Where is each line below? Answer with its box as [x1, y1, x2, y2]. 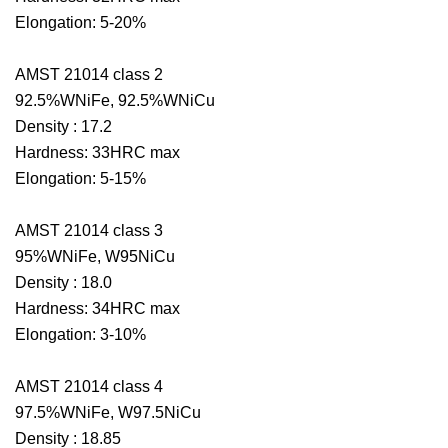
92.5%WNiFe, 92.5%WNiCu [15, 92, 215, 110]
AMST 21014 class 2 [15, 66, 163, 84]
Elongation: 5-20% [15, 14, 146, 32]
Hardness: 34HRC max [15, 300, 180, 318]
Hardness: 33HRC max [15, 144, 180, 162]
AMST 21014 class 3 [15, 222, 163, 240]
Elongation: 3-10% [15, 326, 146, 344]
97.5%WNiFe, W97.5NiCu [15, 404, 201, 422]
